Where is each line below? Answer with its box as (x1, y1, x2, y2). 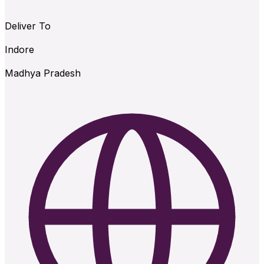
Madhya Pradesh (5, 67, 81, 80)
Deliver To (5, 20, 51, 32)
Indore (5, 44, 34, 56)
